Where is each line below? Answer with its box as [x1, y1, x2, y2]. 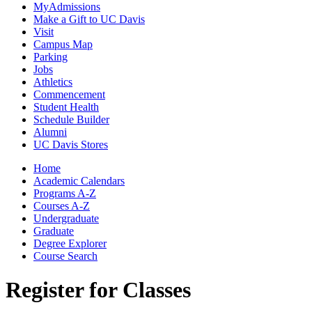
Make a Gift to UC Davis [33, 13, 145, 25]
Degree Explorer [33, 237, 107, 249]
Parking [33, 50, 68, 63]
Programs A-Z [33, 187, 96, 199]
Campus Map [33, 38, 93, 50]
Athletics [33, 75, 72, 88]
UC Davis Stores [33, 138, 108, 150]
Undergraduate [33, 212, 99, 224]
